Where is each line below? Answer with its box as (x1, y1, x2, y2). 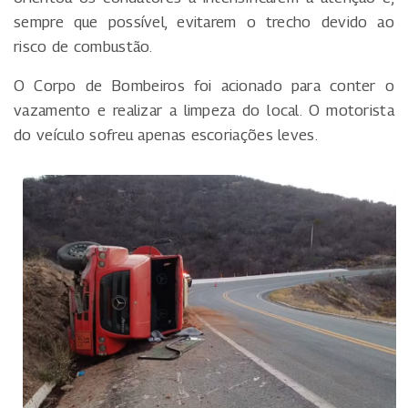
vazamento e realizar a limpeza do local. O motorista (14, 100, 394, 119)
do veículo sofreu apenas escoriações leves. (14, 125, 318, 144)
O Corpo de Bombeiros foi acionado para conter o (14, 76, 394, 95)
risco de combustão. (14, 36, 153, 56)
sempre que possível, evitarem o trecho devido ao (14, 12, 394, 31)
